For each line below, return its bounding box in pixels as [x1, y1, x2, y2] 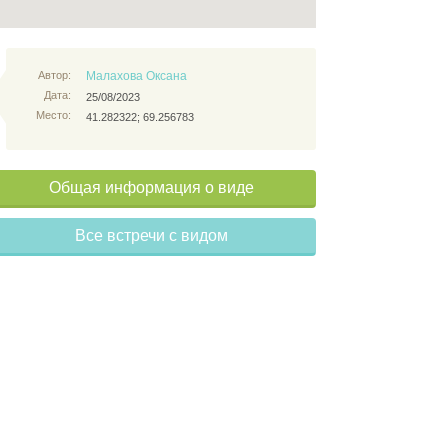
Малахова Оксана [86, 69, 187, 83]
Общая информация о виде [48, 179, 254, 196]
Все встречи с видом [74, 227, 228, 244]
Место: [36, 109, 71, 121]
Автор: [38, 69, 71, 81]
